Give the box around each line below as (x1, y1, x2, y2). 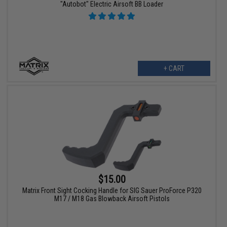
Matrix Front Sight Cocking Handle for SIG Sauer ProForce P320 (22, 186, 202, 195)
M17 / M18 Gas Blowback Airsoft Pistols (54, 195, 170, 203)
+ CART (163, 64, 184, 73)
